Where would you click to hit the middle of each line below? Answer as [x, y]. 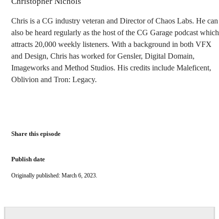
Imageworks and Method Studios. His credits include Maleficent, [111, 67]
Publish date [28, 159]
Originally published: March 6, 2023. [54, 175]
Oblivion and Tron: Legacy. [54, 79]
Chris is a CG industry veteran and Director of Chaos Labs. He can [115, 21]
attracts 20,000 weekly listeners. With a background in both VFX [111, 44]
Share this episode [36, 133]
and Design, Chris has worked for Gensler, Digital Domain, [103, 56]
